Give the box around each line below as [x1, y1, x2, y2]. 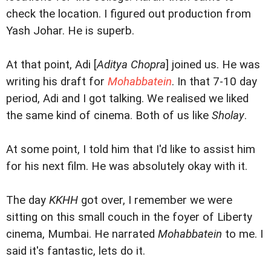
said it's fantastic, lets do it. [6, 244, 145, 258]
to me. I [222, 227, 263, 241]
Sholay [212, 108, 244, 122]
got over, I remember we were [78, 193, 232, 207]
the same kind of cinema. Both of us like [6, 108, 212, 122]
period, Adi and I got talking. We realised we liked [6, 91, 249, 105]
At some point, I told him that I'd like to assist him [6, 142, 255, 156]
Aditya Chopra [97, 57, 166, 71]
